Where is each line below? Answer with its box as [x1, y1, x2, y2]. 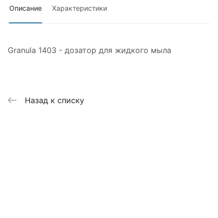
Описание [9, 4, 42, 13]
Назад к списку [25, 95, 84, 105]
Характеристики [52, 4, 107, 13]
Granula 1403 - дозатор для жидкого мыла [8, 45, 171, 55]
